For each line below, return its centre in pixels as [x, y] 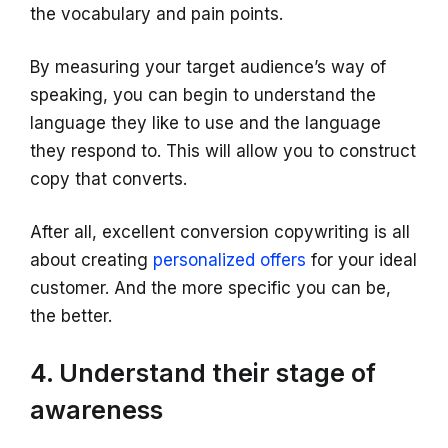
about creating [91, 260]
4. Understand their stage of [203, 373]
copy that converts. [108, 179]
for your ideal [361, 260]
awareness [96, 410]
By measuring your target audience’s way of [208, 67]
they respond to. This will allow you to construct [223, 151]
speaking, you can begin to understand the [203, 95]
